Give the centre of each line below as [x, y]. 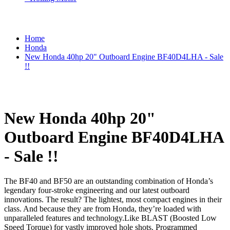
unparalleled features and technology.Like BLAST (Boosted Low [110, 218]
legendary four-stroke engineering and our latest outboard [97, 190]
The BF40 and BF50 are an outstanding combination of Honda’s [109, 181]
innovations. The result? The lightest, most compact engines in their [113, 199]
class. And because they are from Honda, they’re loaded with [103, 208]
